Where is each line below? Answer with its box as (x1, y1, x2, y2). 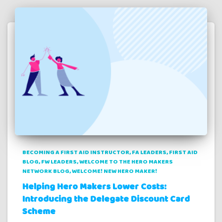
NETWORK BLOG (22, 166, 69, 176)
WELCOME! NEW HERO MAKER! (72, 166, 157, 176)
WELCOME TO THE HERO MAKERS (79, 157, 173, 167)
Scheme (22, 205, 55, 219)
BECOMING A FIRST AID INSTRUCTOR (22, 148, 129, 158)
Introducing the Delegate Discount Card (22, 192, 190, 207)
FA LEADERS (132, 148, 166, 158)
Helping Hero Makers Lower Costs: (22, 180, 166, 194)
